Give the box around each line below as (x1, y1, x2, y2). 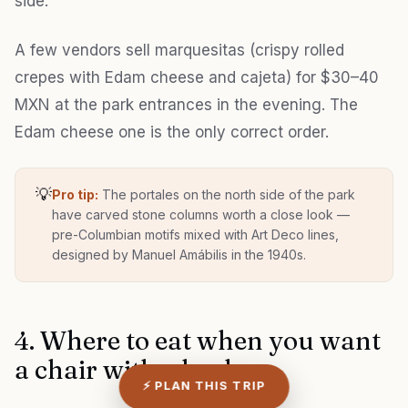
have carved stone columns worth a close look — (52, 207, 350, 223)
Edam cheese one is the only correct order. (15, 123, 329, 142)
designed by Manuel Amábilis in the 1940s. (52, 247, 306, 263)
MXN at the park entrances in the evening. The (15, 96, 358, 115)
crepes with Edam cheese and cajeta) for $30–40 (15, 68, 379, 87)
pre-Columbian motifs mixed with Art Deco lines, (52, 227, 339, 243)
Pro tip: (52, 187, 98, 203)
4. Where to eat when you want (15, 325, 381, 357)
